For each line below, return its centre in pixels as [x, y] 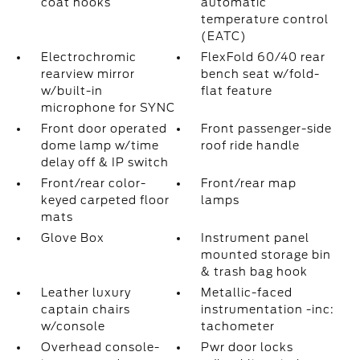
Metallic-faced [247, 292]
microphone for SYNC [108, 108]
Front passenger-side [267, 129]
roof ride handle [251, 145]
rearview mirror [88, 74]
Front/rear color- [93, 183]
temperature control [265, 19]
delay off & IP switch [104, 162]
